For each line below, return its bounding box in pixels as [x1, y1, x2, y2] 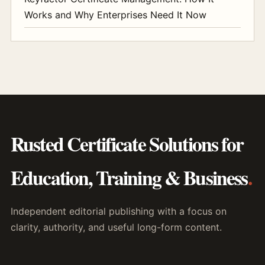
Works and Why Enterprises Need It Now [24, 9, 206, 21]
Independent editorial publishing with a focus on [11, 205, 227, 217]
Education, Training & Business [11, 163, 248, 192]
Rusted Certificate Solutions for [11, 129, 243, 158]
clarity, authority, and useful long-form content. [11, 221, 222, 233]
